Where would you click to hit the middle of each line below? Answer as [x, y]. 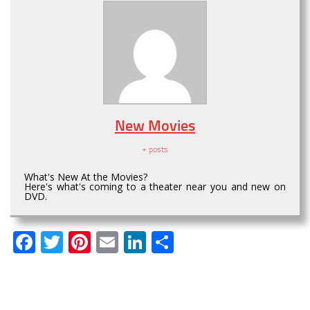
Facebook [80, 243]
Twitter [97, 243]
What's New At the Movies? [86, 177]
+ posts [155, 150]
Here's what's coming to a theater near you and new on [155, 187]
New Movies [155, 126]
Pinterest [133, 243]
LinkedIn [185, 243]
